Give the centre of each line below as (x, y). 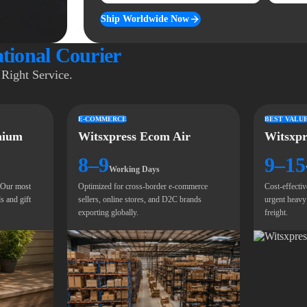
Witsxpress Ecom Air (134, 136)
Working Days (134, 169)
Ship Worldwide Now (145, 19)
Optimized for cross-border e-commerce (143, 186)
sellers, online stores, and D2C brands (139, 199)
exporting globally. (108, 212)
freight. (277, 212)
